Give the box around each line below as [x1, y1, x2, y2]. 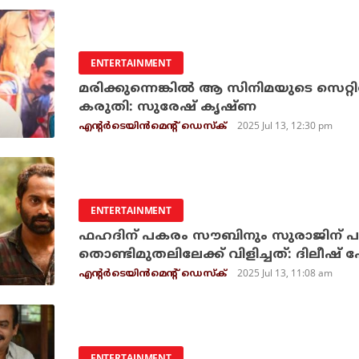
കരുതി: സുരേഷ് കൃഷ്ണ [78, 99, 256, 115]
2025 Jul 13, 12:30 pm [237, 119, 333, 132]
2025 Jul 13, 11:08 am [237, 266, 333, 280]
